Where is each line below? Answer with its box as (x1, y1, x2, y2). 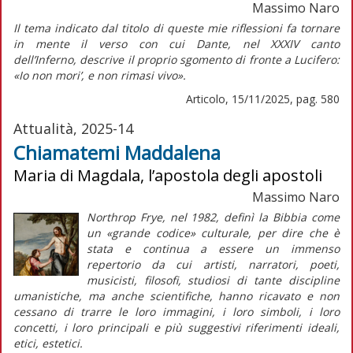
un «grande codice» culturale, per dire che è (86, 225, 340, 240)
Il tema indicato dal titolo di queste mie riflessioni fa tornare (13, 20, 340, 35)
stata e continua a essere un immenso (86, 240, 340, 256)
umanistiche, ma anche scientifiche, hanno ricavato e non (13, 288, 340, 303)
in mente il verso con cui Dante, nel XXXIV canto (13, 35, 340, 51)
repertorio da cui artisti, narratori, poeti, (86, 256, 340, 272)
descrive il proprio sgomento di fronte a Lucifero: (76, 51, 340, 67)
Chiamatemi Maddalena (13, 139, 221, 165)
